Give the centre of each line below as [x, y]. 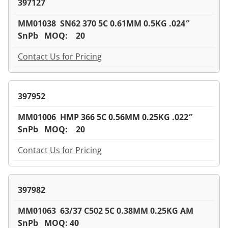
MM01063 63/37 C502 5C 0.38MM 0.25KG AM [107, 210]
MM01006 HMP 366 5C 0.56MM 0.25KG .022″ [106, 117]
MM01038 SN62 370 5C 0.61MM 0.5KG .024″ [105, 23]
